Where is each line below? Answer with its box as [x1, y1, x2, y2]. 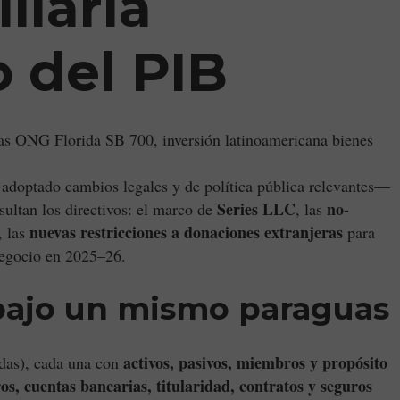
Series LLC [217, 197, 296, 221]
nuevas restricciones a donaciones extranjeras [29, 221, 343, 244]
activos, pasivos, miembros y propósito [123, 351, 387, 374]
